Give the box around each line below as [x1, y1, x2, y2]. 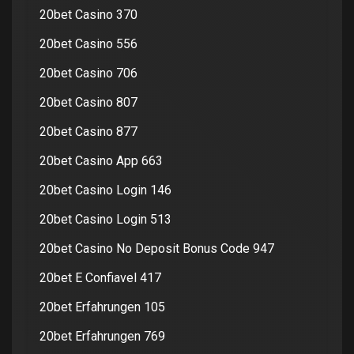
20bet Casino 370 [40, 6, 137, 22]
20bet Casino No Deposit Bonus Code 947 [40, 240, 274, 256]
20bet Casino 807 [40, 94, 137, 110]
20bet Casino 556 [40, 36, 137, 51]
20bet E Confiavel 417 [40, 269, 161, 285]
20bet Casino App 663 [40, 153, 163, 168]
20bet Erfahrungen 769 [40, 328, 165, 344]
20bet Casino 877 [40, 123, 137, 139]
